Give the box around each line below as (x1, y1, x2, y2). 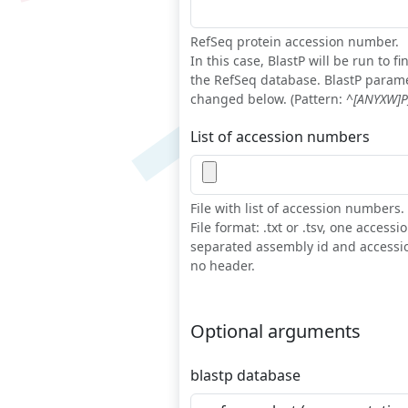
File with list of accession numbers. (190, 199, 404, 218)
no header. (190, 257, 255, 275)
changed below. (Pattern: (190, 90, 346, 108)
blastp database (190, 365, 301, 386)
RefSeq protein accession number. (190, 33, 399, 51)
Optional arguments (190, 319, 361, 344)
